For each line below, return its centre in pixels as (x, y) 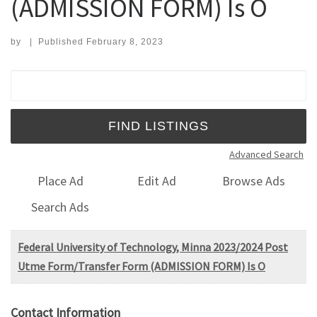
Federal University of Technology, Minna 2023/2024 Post (153, 247)
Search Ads (60, 207)
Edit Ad (157, 181)
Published (62, 41)
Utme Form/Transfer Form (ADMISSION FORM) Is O (142, 266)
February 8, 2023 (125, 41)
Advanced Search (266, 154)
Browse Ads (254, 181)
